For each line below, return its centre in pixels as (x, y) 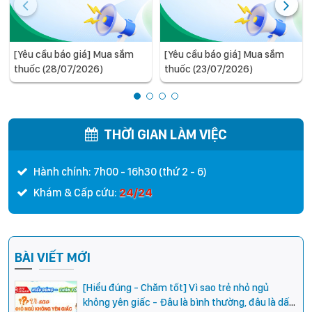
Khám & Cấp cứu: (76, 192)
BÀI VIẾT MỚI (53, 257)
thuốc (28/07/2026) (58, 69)
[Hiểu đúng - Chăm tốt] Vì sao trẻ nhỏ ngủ (176, 287)
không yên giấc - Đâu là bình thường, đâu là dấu (189, 302)
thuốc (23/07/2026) (209, 69)
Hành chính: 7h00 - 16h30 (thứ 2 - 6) (120, 171)
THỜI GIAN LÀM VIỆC (165, 134)
